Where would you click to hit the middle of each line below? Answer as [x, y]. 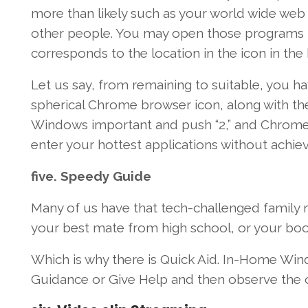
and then [198, 279]
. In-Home [247, 260]
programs [274, 33]
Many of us [64, 208]
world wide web [257, 13]
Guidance [59, 279]
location [175, 53]
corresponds [71, 53]
